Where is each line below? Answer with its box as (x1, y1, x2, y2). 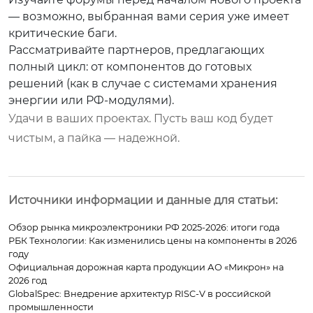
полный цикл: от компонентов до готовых (8, 59, 252, 73)
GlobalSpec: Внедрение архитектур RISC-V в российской (8, 288, 271, 299)
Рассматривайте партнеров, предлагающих (8, 43, 264, 57)
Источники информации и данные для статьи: (8, 193, 277, 207)
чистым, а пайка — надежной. (8, 131, 180, 145)
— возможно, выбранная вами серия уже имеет (8, 9, 289, 23)
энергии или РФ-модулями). (8, 93, 174, 107)
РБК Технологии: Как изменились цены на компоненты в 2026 (8, 235, 297, 246)
